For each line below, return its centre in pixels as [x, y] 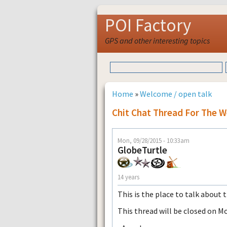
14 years [128, 177]
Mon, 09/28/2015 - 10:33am [154, 140]
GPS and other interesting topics [157, 41]
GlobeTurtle [142, 150]
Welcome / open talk [176, 93]
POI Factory [148, 25]
